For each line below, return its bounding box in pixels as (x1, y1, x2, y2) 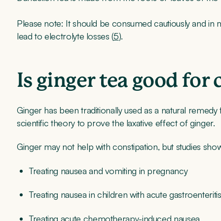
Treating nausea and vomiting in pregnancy (29, 165, 188, 176)
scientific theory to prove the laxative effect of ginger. (17, 117, 215, 129)
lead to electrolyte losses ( (17, 31, 113, 42)
